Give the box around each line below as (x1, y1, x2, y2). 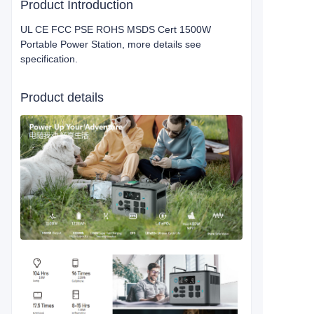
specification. (20, 53, 78, 64)
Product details (20, 90, 104, 104)
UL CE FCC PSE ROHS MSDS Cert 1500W (20, 24, 211, 35)
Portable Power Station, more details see (20, 39, 201, 50)
